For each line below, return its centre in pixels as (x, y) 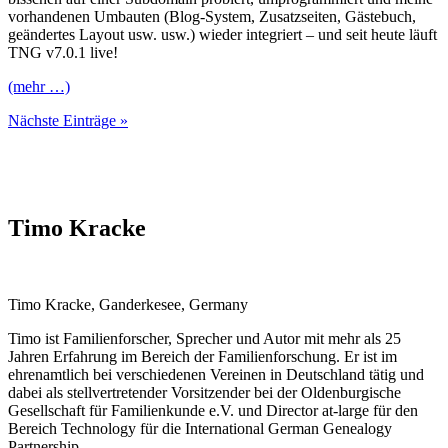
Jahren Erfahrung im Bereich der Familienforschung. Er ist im (202, 357)
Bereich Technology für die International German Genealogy (200, 429)
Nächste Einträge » (68, 121)
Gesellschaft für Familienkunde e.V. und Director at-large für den (213, 411)
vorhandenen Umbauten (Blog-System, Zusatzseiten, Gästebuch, (212, 17)
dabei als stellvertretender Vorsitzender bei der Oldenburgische (204, 393)
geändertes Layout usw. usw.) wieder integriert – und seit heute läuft (222, 35)
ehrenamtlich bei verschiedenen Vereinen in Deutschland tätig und (216, 375)
